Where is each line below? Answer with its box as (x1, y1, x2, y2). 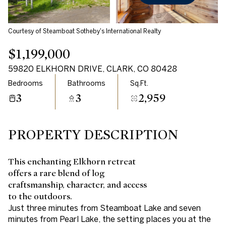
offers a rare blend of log (8, 168, 104, 179)
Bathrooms (68, 79, 105, 87)
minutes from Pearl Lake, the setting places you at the (8, 214, 211, 223)
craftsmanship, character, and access (8, 180, 147, 190)
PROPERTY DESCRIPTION (8, 127, 178, 143)
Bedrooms (8, 79, 43, 87)
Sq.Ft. (130, 79, 148, 87)
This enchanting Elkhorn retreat (8, 156, 136, 167)
